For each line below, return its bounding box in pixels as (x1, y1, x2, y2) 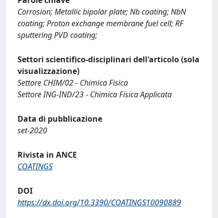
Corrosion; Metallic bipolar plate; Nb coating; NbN (18, 6, 186, 17)
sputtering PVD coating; (18, 29, 97, 40)
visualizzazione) (18, 65, 79, 76)
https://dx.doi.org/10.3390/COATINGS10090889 (18, 197, 181, 208)
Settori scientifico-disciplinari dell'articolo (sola (18, 54, 200, 65)
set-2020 (18, 125, 47, 136)
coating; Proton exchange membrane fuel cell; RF (18, 18, 183, 29)
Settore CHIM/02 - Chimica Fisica (18, 77, 128, 88)
